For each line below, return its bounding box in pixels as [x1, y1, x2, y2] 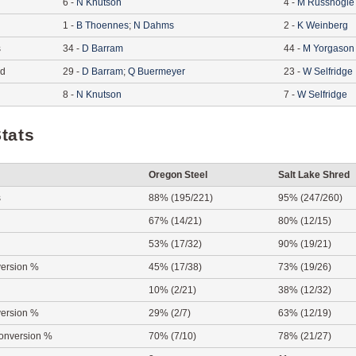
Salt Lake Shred [278, 169, 350, 180]
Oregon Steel [149, 169, 207, 180]
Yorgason [313, 43, 354, 54]
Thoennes [85, 20, 129, 31]
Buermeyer [137, 66, 185, 77]
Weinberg [306, 20, 348, 31]
